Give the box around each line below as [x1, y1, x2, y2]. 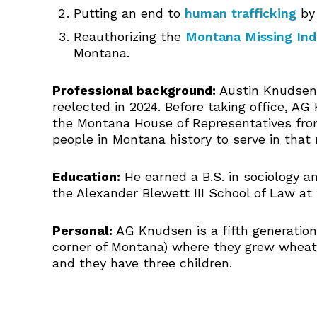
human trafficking [185, 6, 296, 21]
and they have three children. [52, 255, 232, 270]
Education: [52, 169, 120, 184]
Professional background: [52, 83, 216, 98]
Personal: [52, 223, 113, 238]
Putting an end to [74, 6, 185, 21]
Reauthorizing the [74, 29, 185, 44]
